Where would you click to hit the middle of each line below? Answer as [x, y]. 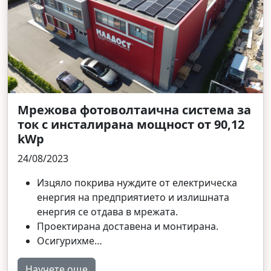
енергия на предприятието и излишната [133, 197]
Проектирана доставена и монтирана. [128, 226]
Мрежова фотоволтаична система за [134, 109]
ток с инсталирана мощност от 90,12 [131, 124]
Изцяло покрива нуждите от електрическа [137, 182]
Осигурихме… [70, 240]
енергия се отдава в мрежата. [107, 211]
